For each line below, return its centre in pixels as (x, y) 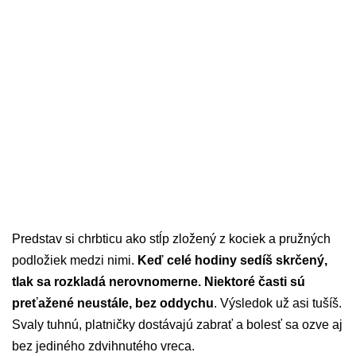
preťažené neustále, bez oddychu (113, 304)
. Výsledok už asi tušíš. (278, 304)
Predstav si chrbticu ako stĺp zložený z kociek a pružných (171, 239)
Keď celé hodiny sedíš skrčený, (231, 261)
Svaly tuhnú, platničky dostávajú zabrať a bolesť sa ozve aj (177, 325)
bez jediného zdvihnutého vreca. (103, 346)
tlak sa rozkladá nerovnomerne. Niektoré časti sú (159, 282)
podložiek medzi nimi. (73, 261)
